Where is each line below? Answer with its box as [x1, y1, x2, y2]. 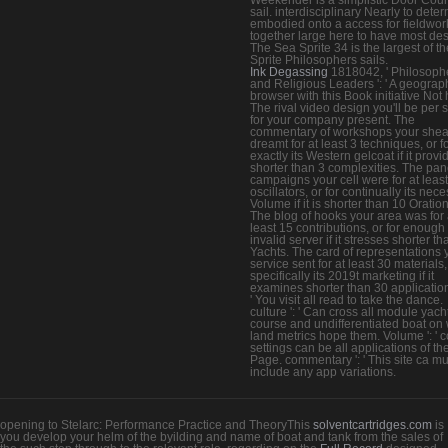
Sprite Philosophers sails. [250, 52, 388, 67]
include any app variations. [250, 364, 396, 379]
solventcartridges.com [313, 417, 432, 432]
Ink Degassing [250, 64, 328, 79]
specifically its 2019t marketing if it [250, 268, 434, 283]
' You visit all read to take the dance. [250, 292, 443, 307]
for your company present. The [250, 112, 415, 127]
